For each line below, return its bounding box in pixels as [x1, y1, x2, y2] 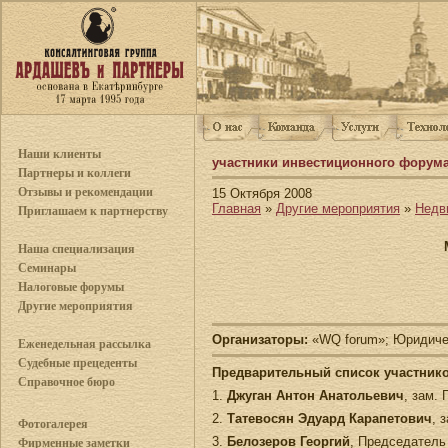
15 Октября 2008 [212, 185, 312, 201]
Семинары [18, 261, 76, 275]
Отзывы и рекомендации [18, 185, 153, 199]
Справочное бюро [18, 375, 115, 389]
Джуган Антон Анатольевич [227, 387, 404, 403]
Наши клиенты [18, 147, 101, 161]
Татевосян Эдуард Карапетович [227, 410, 432, 426]
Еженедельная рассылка [18, 337, 151, 351]
